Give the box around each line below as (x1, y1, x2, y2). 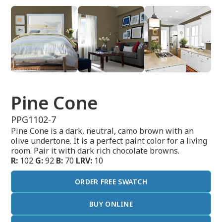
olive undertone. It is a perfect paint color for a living (11, 135, 208, 147)
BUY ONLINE (89, 199, 133, 209)
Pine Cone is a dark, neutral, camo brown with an (11, 125, 194, 137)
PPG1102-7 (11, 113, 56, 126)
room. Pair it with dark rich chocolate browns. (11, 145, 180, 157)
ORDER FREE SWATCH (74, 177, 148, 187)
